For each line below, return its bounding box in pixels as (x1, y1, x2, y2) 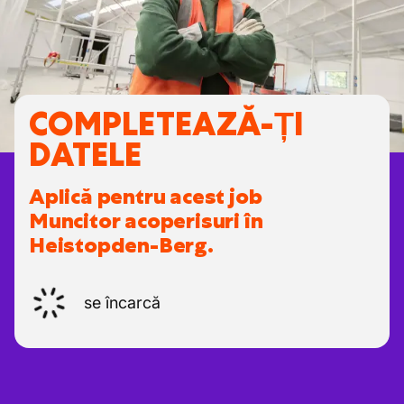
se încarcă (84, 293, 161, 312)
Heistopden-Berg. (29, 231, 214, 260)
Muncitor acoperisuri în (29, 207, 263, 235)
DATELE (29, 133, 142, 176)
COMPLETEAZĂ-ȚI (29, 103, 304, 145)
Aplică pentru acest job (29, 182, 262, 211)
